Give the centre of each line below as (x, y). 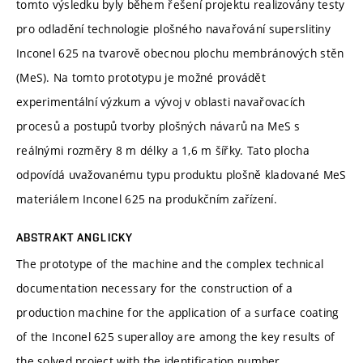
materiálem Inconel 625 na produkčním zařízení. (147, 199)
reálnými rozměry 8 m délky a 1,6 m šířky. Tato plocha (163, 150)
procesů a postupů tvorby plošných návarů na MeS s (158, 126)
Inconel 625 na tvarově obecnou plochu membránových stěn (180, 53)
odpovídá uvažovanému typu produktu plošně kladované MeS (181, 174)
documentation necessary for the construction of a (155, 288)
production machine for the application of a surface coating (178, 312)
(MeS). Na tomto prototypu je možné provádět (141, 77)
